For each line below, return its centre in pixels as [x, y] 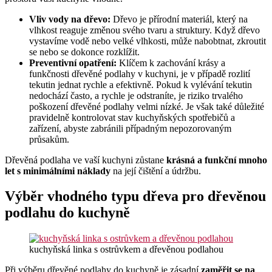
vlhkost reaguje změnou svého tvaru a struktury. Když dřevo [144, 30]
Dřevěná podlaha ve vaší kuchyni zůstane [86, 160]
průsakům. [49, 139]
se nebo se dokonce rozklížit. [84, 52]
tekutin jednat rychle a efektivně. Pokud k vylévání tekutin [141, 84]
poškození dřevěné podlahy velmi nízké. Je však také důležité [147, 106]
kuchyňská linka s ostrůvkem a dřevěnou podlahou [126, 250]
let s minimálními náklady [58, 171]
